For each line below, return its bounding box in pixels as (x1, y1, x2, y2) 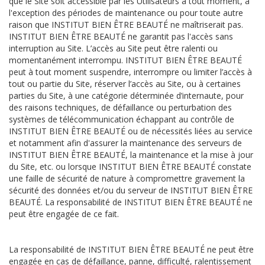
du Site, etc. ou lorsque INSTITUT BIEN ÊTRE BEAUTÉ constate (9, 161, 251, 172)
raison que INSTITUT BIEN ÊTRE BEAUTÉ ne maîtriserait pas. (9, 19, 243, 30)
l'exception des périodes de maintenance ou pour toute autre (9, 7, 243, 18)
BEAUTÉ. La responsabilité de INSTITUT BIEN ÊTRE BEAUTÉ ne (9, 196, 253, 208)
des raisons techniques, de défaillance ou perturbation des (9, 102, 232, 113)
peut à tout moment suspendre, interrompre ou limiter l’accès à (9, 66, 252, 77)
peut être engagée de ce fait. (9, 208, 119, 219)
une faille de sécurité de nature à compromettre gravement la (9, 173, 245, 184)
